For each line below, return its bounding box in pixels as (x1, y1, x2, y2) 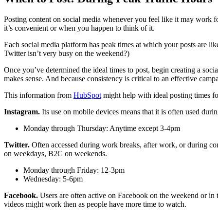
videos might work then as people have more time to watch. (4, 200, 186, 209)
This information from (4, 91, 73, 100)
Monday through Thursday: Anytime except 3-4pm (23, 124, 180, 133)
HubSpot (73, 91, 101, 100)
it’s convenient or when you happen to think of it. (4, 24, 155, 33)
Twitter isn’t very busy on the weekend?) (4, 49, 129, 58)
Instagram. (4, 108, 40, 116)
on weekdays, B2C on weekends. (4, 149, 107, 158)
